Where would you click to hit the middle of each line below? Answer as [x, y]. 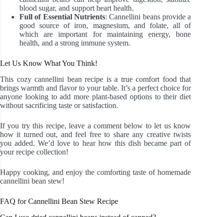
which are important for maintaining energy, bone [105, 34]
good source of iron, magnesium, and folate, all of [105, 26]
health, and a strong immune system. [75, 43]
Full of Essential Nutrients [62, 17]
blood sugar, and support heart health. [77, 8]
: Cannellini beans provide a [148, 17]
